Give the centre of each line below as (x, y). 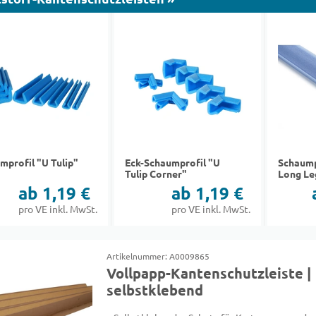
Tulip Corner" (156, 174)
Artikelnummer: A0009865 (158, 256)
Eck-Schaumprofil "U (173, 163)
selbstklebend (155, 291)
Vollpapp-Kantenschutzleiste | (209, 274)
